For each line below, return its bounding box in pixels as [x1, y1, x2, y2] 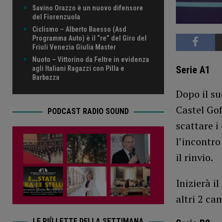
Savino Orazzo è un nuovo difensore [32, 4, 143, 12]
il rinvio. [175, 151, 213, 165]
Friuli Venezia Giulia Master [32, 43, 116, 52]
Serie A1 [175, 64, 210, 76]
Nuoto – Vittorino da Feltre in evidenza [32, 55, 149, 64]
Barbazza [32, 73, 59, 82]
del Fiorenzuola [32, 13, 80, 21]
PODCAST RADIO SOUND [47, 107, 129, 116]
